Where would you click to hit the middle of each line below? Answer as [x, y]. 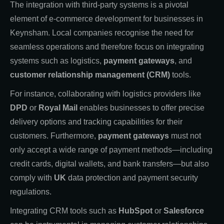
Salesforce [184, 210]
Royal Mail [58, 107]
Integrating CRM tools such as [64, 210]
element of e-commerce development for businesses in [106, 18]
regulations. [31, 191]
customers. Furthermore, [54, 135]
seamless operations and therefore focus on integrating [107, 46]
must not [185, 135]
